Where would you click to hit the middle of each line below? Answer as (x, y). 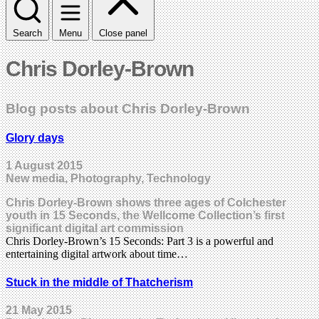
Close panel (123, 33)
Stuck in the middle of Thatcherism (99, 282)
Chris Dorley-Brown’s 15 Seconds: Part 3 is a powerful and (140, 241)
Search (27, 33)
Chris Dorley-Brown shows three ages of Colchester (146, 203)
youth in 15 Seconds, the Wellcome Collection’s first (145, 216)
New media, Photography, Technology (108, 179)
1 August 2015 (44, 166)
